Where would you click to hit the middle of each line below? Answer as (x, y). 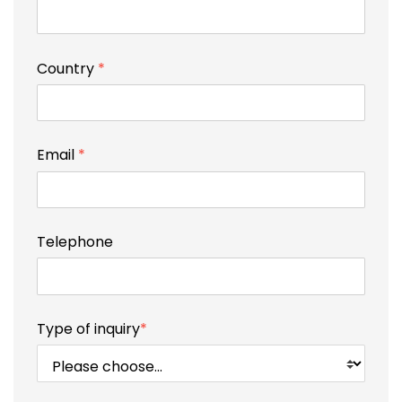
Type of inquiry (88, 329)
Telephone (74, 242)
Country (67, 68)
